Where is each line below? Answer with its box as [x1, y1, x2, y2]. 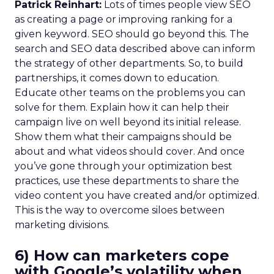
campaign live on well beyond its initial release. [15, 116, 241, 128]
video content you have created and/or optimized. [15, 190, 259, 201]
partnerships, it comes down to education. [15, 72, 219, 84]
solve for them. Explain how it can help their [15, 102, 229, 113]
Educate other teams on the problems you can [15, 87, 245, 98]
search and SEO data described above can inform [15, 43, 255, 54]
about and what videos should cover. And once [15, 146, 245, 157]
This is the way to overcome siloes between [15, 204, 224, 216]
